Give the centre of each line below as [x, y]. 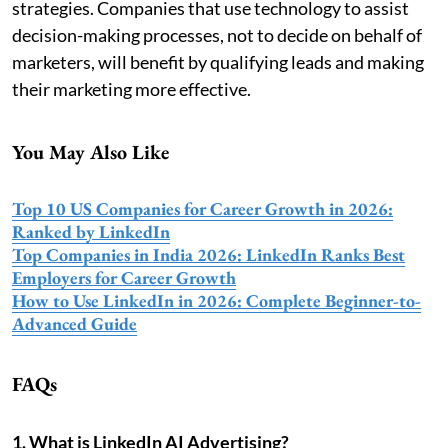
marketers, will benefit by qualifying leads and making [218, 61]
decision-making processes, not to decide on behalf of [217, 34]
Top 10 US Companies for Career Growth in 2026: [202, 208]
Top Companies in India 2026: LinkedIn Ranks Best [208, 254]
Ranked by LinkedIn [91, 231]
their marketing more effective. [131, 88]
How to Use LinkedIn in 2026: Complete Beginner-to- [216, 300]
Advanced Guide [74, 323]
